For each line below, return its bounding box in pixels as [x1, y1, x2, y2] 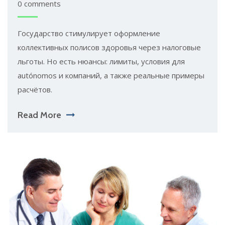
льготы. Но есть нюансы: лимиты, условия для [18, 56, 185, 66]
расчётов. [18, 84, 52, 94]
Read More [18, 109, 61, 121]
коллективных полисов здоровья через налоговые [18, 42, 201, 52]
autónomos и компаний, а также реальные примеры [18, 70, 204, 80]
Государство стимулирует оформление [18, 28, 160, 38]
